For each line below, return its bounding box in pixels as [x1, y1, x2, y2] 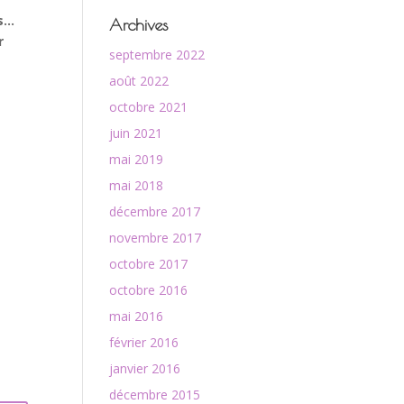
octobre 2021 [109, 98, 188, 115]
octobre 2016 [109, 281, 188, 298]
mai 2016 [109, 308, 163, 325]
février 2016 [109, 334, 179, 351]
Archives [109, 15, 168, 34]
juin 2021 [109, 124, 162, 142]
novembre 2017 [109, 229, 201, 246]
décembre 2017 [109, 203, 200, 220]
